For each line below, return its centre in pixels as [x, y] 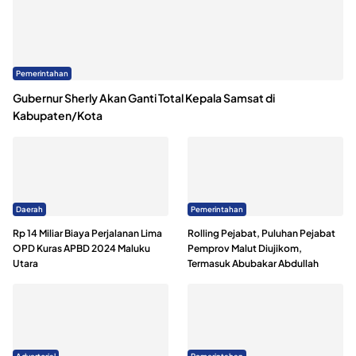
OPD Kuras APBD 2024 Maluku [81, 249]
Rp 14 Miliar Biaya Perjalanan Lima [87, 234]
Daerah [29, 209]
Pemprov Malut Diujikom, [245, 249]
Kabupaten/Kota [58, 116]
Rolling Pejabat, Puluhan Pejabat [262, 234]
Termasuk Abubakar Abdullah [254, 264]
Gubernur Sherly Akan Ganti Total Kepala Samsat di [144, 98]
